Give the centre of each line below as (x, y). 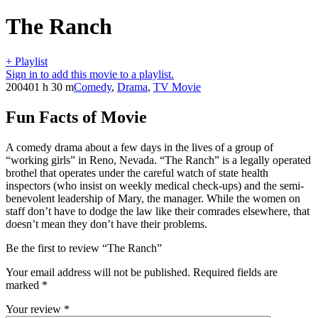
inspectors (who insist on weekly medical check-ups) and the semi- (155, 185)
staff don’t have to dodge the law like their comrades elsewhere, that (158, 211)
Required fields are (235, 272)
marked (24, 285)
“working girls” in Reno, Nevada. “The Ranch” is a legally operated (158, 160)
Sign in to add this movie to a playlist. (90, 74)
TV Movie (177, 87)
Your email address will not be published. (98, 272)
